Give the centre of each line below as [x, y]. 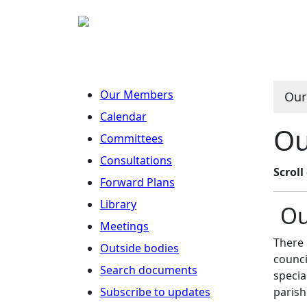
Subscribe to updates [155, 292]
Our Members [137, 95]
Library [118, 204]
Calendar [123, 116]
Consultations [136, 160]
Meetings [124, 226]
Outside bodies [139, 248]
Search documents [149, 270]
